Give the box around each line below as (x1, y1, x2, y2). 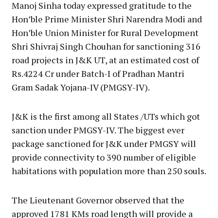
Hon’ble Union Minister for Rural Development (12, 27, 199, 39)
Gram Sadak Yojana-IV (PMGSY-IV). (12, 81, 150, 93)
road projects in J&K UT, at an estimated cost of (12, 54, 199, 66)
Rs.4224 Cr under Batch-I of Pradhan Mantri (12, 68, 184, 80)
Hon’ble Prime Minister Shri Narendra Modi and (12, 13, 202, 25)
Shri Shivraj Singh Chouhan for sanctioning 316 (12, 40, 200, 53)
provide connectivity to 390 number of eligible (12, 151, 196, 163)
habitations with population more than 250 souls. (12, 165, 206, 177)
